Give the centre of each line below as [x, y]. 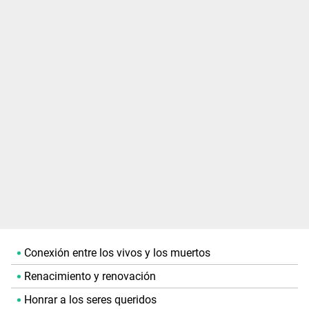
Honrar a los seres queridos [90, 300]
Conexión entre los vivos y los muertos [117, 253]
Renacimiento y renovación [90, 277]
